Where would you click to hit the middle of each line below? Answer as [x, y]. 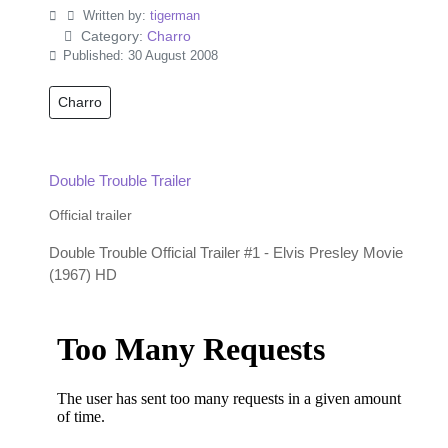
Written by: [114, 16]
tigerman [174, 16]
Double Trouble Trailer [120, 181]
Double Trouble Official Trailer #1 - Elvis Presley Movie [226, 253]
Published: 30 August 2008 [140, 56]
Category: [111, 36]
